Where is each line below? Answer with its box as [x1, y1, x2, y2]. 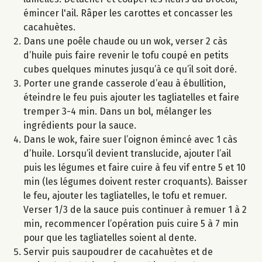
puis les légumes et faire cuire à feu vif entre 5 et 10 [23, 161, 246, 173]
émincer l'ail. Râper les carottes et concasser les [23, 7, 233, 19]
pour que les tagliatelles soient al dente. [23, 232, 196, 243]
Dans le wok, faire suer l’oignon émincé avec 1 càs [23, 133, 237, 145]
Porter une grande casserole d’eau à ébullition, [23, 77, 226, 89]
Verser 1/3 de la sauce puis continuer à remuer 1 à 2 [23, 204, 247, 215]
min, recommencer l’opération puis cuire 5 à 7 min [23, 218, 239, 229]
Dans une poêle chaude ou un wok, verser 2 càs [23, 35, 227, 47]
